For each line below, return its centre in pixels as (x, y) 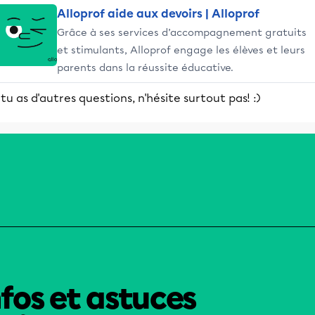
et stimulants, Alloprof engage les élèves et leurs (181, 50)
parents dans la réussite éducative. (145, 67)
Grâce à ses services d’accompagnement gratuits (182, 32)
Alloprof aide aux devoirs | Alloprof (158, 14)
